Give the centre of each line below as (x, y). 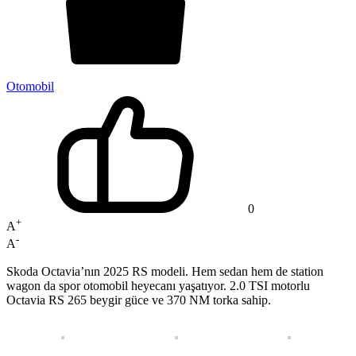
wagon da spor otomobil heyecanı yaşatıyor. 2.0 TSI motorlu (158, 285)
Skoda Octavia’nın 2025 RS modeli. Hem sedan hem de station (165, 271)
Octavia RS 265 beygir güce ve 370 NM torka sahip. (139, 300)
